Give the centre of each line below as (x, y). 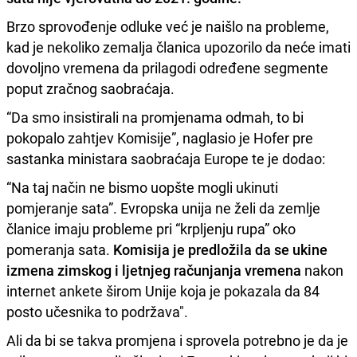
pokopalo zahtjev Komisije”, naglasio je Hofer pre (160, 137)
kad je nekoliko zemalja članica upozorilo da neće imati (178, 47)
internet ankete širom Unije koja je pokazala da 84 (163, 290)
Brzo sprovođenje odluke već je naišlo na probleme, (168, 26)
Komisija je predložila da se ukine (220, 249)
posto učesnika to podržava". (97, 311)
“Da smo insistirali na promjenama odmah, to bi (155, 117)
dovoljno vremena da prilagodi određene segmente (167, 67)
